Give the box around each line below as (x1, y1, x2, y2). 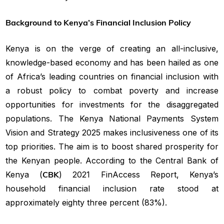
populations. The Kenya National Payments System (5, 113, 218, 123)
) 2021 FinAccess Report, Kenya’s (59, 169, 218, 179)
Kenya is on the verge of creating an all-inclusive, (5, 43, 218, 53)
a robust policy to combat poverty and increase (5, 85, 218, 95)
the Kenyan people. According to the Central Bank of (5, 155, 218, 165)
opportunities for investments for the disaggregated (5, 99, 218, 109)
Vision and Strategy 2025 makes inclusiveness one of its (5, 127, 218, 137)
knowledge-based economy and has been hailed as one (5, 57, 218, 67)
